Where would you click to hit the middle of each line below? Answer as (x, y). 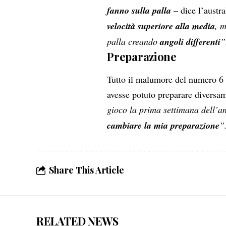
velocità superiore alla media (161, 26)
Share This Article (87, 170)
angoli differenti (190, 41)
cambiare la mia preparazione (163, 126)
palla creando (134, 41)
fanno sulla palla (140, 10)
